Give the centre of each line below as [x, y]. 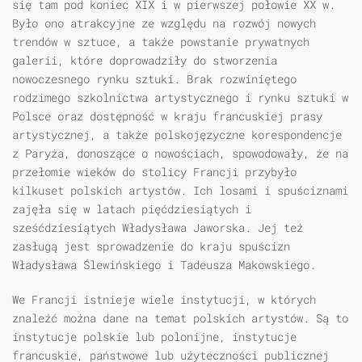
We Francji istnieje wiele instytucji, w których [164, 300]
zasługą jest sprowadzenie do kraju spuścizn [151, 246]
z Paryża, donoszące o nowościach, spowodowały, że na [180, 154]
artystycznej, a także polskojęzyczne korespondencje [177, 135]
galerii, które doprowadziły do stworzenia [145, 61]
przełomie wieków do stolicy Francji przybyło [154, 172]
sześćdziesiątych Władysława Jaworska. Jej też [158, 228]
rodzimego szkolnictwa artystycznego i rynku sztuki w [180, 98]
